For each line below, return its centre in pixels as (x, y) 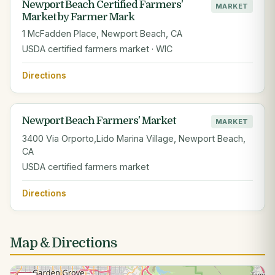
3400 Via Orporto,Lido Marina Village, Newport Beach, (134, 138)
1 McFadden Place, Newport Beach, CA (103, 33)
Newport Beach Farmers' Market (99, 120)
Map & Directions (64, 243)
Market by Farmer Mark (79, 17)
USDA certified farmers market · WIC (98, 48)
